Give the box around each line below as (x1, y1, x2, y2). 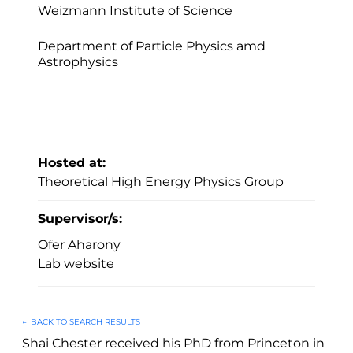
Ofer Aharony (37, 237, 121, 253)
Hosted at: (37, 155, 106, 171)
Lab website (37, 256, 114, 272)
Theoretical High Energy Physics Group (37, 174, 284, 190)
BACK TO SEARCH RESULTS (30, 317, 140, 328)
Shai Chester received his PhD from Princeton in (21, 336, 325, 351)
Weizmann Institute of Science (37, 3, 232, 19)
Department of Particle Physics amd (37, 39, 266, 54)
